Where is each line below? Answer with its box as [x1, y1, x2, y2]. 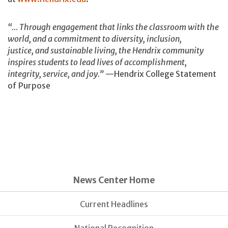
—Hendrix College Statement [104, 69, 216, 79]
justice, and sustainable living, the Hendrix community [8, 45, 204, 56]
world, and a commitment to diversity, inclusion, [8, 34, 182, 44]
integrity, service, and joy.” [8, 69, 104, 79]
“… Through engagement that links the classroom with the [8, 22, 219, 33]
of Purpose [8, 80, 50, 91]
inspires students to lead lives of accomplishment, [8, 57, 187, 68]
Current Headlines [80, 198, 148, 209]
